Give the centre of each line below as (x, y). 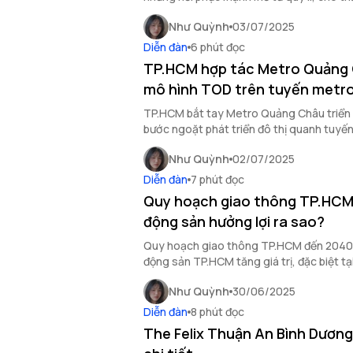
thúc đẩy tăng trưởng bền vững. (223, 145)
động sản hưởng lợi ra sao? (234, 221)
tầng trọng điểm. (186, 277)
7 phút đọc (217, 179)
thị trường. (170, 12)
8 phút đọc (217, 312)
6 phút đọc (218, 47)
